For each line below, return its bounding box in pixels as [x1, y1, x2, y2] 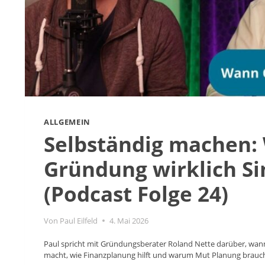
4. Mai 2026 [109, 215, 149, 227]
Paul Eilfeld [60, 215, 98, 227]
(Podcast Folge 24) [44, 180, 228, 208]
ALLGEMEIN [44, 116, 91, 127]
